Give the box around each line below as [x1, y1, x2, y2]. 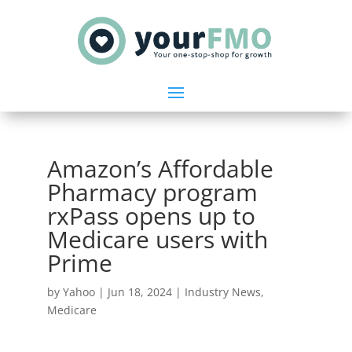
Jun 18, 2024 [107, 284, 172, 299]
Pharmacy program [46, 175, 258, 208]
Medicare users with [46, 222, 268, 255]
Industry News [184, 284, 261, 299]
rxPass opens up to [46, 199, 255, 232]
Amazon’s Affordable [46, 152, 273, 185]
